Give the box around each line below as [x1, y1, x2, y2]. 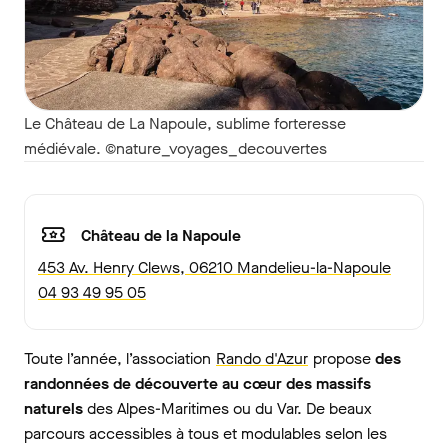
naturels [24, 398, 83, 420]
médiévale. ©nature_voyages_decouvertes [24, 138, 327, 160]
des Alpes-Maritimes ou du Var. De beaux [83, 398, 372, 420]
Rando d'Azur [216, 348, 308, 370]
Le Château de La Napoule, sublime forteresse [24, 113, 346, 135]
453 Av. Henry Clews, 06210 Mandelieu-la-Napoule [38, 257, 391, 279]
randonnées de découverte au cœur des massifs [24, 373, 371, 395]
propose [309, 348, 371, 370]
